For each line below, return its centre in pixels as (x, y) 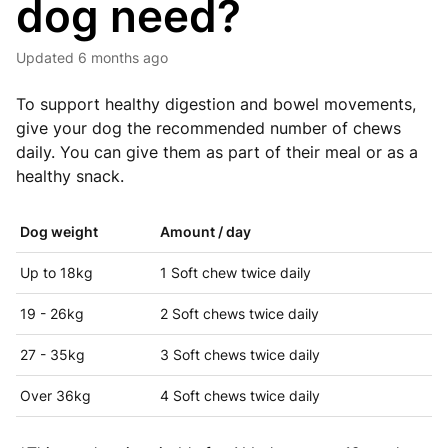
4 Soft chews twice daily (240, 395)
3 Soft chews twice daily (240, 354)
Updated (50, 57)
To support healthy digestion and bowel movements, (216, 104)
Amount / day (205, 231)
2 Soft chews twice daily (239, 313)
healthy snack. (70, 176)
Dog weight (59, 231)
